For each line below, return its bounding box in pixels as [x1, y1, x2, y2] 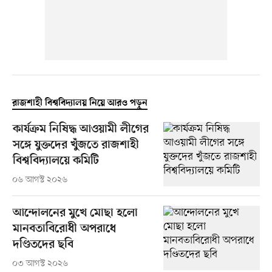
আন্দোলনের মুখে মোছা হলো [12, 206, 138, 221]
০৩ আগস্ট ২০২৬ [12, 258, 68, 270]
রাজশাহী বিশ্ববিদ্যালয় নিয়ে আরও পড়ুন [12, 98, 148, 109]
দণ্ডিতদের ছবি [12, 238, 73, 253]
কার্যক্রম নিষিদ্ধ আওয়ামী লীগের [12, 123, 149, 137]
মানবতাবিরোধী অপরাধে [12, 222, 116, 237]
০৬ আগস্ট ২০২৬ [12, 174, 67, 186]
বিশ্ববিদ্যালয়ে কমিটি [12, 154, 99, 169]
